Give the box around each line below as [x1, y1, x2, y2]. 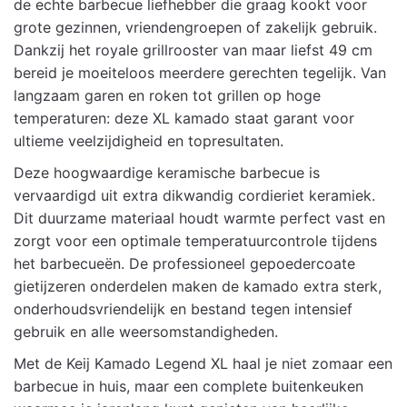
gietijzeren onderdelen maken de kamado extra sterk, [14, 277, 382, 296]
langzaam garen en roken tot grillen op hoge [14, 86, 321, 105]
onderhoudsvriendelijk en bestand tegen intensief [14, 300, 352, 319]
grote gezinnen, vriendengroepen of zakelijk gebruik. [14, 18, 377, 37]
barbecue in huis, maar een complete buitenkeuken [14, 377, 363, 396]
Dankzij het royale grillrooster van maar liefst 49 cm [14, 41, 372, 60]
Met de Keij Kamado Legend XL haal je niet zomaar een [14, 354, 392, 373]
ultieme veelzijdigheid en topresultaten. [14, 132, 283, 151]
